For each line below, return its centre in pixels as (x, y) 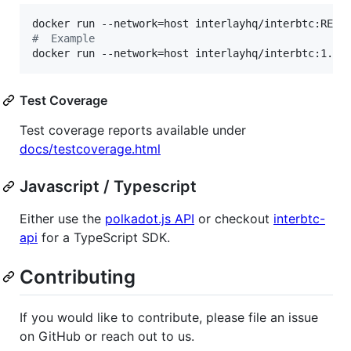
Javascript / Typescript (108, 186)
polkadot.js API (150, 218)
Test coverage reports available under (133, 130)
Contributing (78, 277)
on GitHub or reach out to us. (107, 336)
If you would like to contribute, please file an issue (169, 317)
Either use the (62, 218)
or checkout (234, 218)
